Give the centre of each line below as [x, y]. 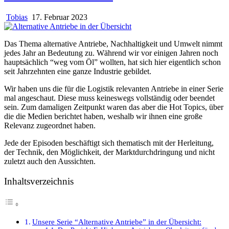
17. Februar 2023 [59, 17]
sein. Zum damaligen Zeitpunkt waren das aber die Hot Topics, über [114, 107]
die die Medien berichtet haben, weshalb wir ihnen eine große [103, 116]
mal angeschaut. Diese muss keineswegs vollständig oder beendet [109, 98]
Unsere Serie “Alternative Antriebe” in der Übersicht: [117, 222]
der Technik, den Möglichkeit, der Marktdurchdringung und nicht [109, 152]
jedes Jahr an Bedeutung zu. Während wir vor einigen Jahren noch [111, 53]
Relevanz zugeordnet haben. [50, 125]
